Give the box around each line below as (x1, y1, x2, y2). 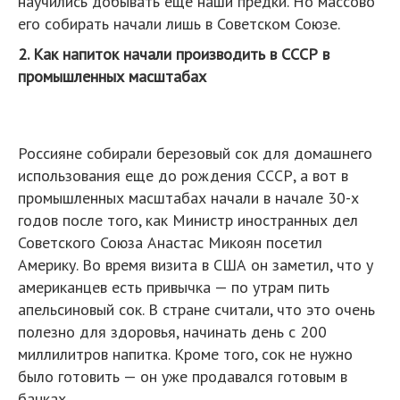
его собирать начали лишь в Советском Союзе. (18, 12, 340, 34)
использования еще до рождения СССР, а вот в (18, 164, 348, 186)
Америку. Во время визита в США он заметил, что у (18, 254, 373, 275)
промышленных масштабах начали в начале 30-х (18, 187, 359, 208)
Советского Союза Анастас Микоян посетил (18, 231, 322, 253)
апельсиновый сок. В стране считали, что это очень (18, 298, 375, 320)
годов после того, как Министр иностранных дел (18, 209, 358, 230)
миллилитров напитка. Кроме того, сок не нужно (18, 343, 353, 364)
